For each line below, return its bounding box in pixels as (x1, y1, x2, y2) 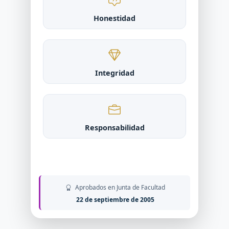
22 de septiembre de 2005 (76, 195, 154, 204)
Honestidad (94, 13, 135, 23)
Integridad (95, 68, 134, 78)
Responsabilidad (84, 123, 145, 132)
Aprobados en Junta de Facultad (74, 183, 165, 192)
